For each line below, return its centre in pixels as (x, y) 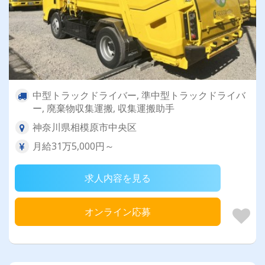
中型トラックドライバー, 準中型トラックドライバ (139, 96)
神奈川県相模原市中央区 (85, 127)
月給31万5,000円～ (73, 146)
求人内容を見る (118, 178)
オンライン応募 (118, 212)
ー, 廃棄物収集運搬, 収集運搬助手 (104, 109)
